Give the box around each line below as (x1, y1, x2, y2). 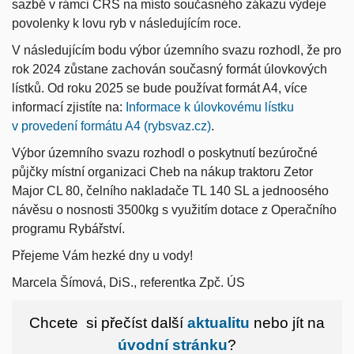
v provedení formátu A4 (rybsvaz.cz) (12, 119, 211, 133)
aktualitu (183, 314, 254, 331)
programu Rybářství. (12, 221, 125, 235)
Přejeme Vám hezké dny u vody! (12, 248, 193, 262)
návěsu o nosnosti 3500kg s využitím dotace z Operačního (12, 202, 337, 217)
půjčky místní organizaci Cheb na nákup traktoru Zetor (12, 164, 313, 179)
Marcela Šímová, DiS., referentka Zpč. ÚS (12, 275, 245, 289)
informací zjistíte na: (12, 100, 126, 114)
